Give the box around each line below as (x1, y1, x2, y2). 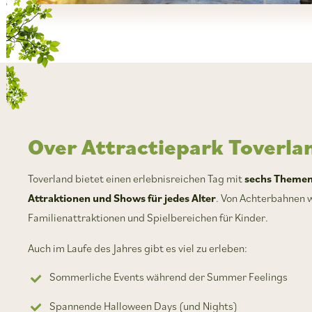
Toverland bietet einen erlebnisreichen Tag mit (28, 171, 245, 186)
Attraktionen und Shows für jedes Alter (28, 191, 217, 205)
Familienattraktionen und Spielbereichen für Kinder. (28, 210, 269, 225)
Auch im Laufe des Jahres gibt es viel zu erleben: (28, 241, 248, 256)
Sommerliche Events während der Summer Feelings (49, 270, 288, 284)
